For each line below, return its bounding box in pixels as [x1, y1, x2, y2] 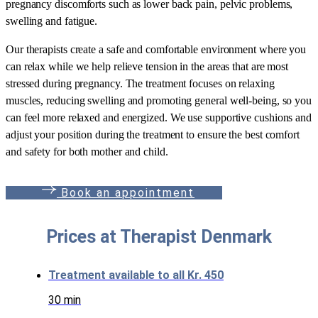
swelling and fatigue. [6, 14, 98, 27]
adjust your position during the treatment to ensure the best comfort [6, 128, 300, 141]
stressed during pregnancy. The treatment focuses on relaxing [6, 77, 275, 89]
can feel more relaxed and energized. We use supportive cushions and [6, 111, 312, 124]
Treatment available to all [48, 268, 187, 282]
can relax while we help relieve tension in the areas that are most [6, 60, 289, 72]
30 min [48, 292, 81, 307]
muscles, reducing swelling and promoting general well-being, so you [6, 94, 312, 106]
